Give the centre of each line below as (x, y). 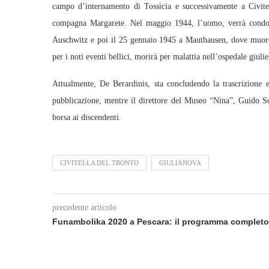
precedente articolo (84, 207)
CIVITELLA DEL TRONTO (99, 163)
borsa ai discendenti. (87, 117)
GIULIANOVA (180, 163)
